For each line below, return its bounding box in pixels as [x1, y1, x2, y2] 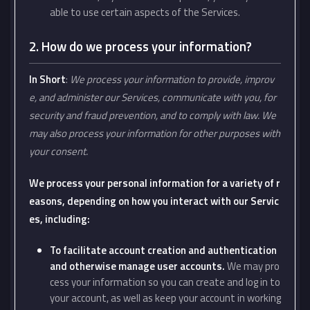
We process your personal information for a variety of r [29, 175, 280, 191]
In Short [29, 71, 66, 87]
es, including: [29, 211, 90, 227]
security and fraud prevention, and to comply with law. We [29, 107, 276, 123]
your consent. [29, 143, 88, 159]
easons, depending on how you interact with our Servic [29, 193, 279, 209]
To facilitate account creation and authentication [50, 242, 277, 258]
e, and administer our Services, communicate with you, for [29, 89, 276, 105]
